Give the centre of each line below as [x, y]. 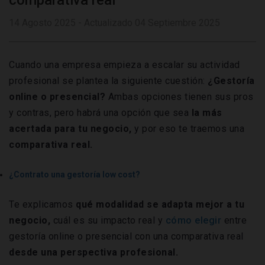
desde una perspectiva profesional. [93, 253]
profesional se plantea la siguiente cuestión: [107, 81]
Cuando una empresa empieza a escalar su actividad [125, 65]
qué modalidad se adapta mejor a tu [160, 205]
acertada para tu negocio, [70, 129]
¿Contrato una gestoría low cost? [75, 175]
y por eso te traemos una [188, 129]
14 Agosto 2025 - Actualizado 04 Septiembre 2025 [114, 23]
